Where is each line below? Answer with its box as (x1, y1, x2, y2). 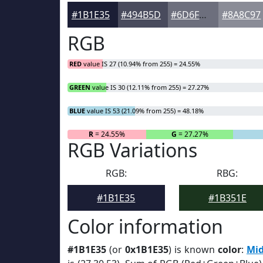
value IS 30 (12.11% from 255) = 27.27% (90, 83, 209, 92)
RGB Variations (68, 137, 197, 163)
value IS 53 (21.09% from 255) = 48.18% (85, 106, 204, 115)
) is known (168, 243, 218, 256)
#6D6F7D (199, 8, 207, 21)
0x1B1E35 (124, 243, 168, 256)
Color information (68, 214, 223, 239)
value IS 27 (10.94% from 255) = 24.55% (82, 59, 200, 68)
